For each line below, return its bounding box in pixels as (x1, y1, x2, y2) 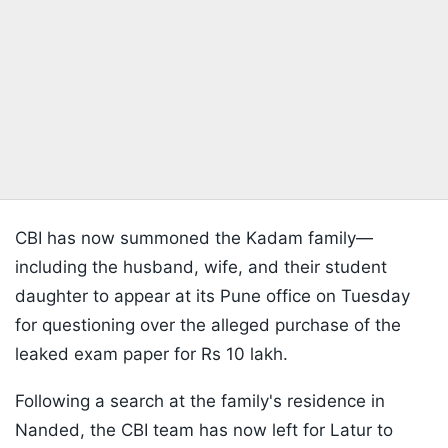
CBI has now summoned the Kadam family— (15, 228, 373, 249)
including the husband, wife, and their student (15, 257, 387, 278)
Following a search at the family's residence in (15, 391, 385, 412)
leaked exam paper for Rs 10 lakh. (15, 344, 288, 365)
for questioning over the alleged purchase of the (15, 315, 401, 336)
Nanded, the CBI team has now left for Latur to (15, 420, 393, 441)
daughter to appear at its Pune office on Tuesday (15, 286, 410, 307)
